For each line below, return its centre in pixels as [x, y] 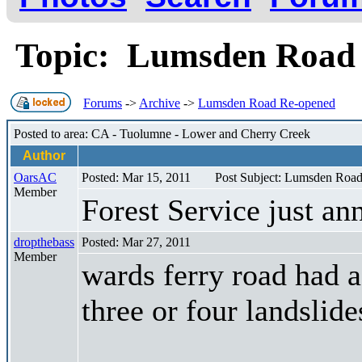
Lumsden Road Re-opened [267, 103]
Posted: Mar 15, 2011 [136, 177]
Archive [160, 103]
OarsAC [35, 177]
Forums [103, 103]
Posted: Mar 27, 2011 [136, 242]
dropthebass [44, 242]
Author [44, 155]
